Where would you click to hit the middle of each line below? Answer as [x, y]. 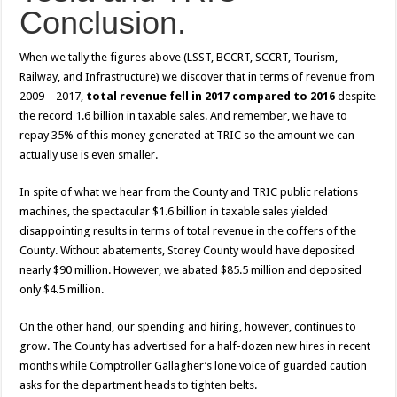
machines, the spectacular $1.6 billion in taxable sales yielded [174, 212]
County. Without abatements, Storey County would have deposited [187, 251]
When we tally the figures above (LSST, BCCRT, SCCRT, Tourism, [179, 58]
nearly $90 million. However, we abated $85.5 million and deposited [191, 270]
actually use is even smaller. [89, 155]
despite [356, 97]
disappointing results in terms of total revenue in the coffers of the [188, 231]
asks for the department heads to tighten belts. [139, 385]
